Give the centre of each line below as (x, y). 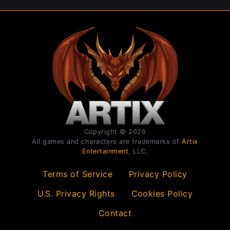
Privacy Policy (158, 174)
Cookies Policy (162, 193)
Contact (115, 213)
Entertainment (105, 151)
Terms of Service (78, 174)
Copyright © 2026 (115, 131)
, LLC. (138, 151)
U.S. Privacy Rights (76, 193)
